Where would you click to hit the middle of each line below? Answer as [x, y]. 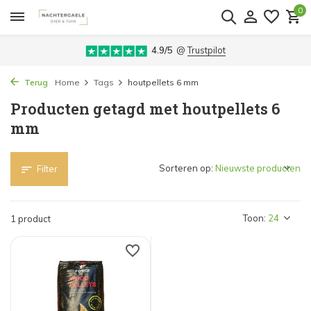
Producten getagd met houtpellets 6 [145, 109]
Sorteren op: [186, 168]
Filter [47, 169]
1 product [31, 219]
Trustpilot [207, 50]
